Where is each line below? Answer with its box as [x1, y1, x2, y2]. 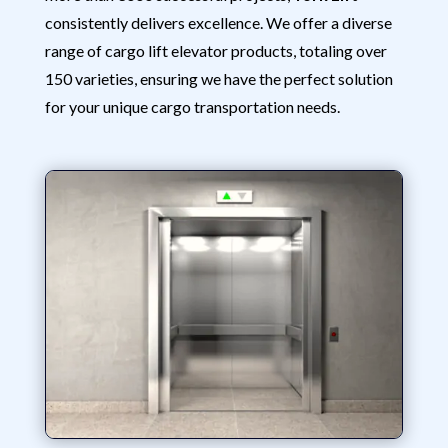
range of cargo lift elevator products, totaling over [44, 41, 387, 60]
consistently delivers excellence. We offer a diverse [44, 13, 392, 32]
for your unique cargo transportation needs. [44, 97, 340, 116]
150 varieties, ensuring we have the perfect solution [44, 69, 393, 88]
